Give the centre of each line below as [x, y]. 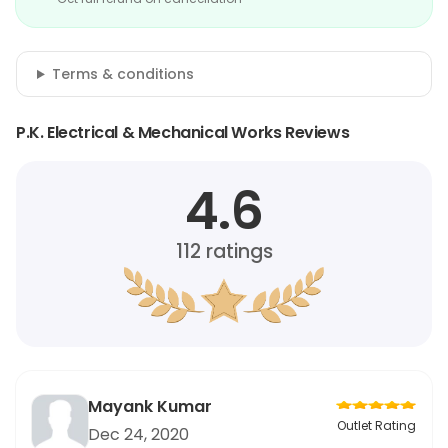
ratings [236, 251]
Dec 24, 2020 [138, 434]
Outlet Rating [376, 425]
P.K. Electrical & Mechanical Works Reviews [183, 132]
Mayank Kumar [150, 406]
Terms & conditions [122, 74]
